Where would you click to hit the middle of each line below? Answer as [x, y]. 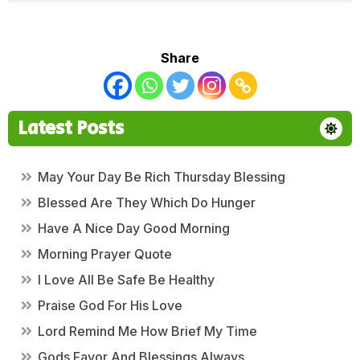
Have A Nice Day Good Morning [134, 228]
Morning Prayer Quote [105, 254]
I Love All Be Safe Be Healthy [126, 279]
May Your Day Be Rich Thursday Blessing [162, 176]
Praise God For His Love [110, 305]
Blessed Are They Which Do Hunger [147, 202]
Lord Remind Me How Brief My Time [147, 331]
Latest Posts [71, 129]
